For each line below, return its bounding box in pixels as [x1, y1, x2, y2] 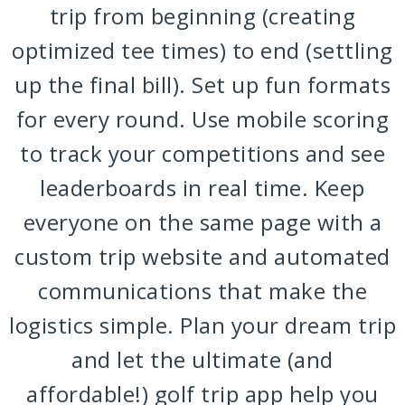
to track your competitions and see [20, 138, 385, 169]
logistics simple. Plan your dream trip [9, 310, 396, 341]
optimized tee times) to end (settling [12, 35, 393, 66]
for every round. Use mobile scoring [15, 104, 390, 135]
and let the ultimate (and [71, 344, 334, 375]
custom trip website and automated [14, 241, 391, 272]
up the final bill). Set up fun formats [14, 70, 391, 100]
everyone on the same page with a [23, 207, 382, 238]
